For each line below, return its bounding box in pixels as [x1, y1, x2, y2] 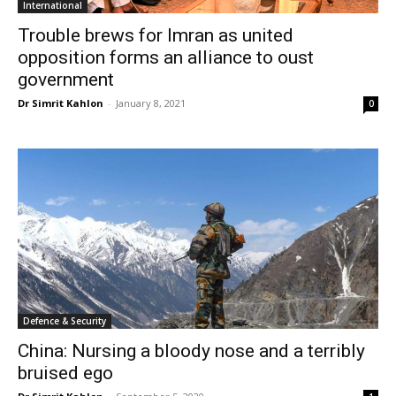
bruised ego [18, 362, 113, 385]
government [18, 69, 114, 91]
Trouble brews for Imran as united [18, 25, 293, 47]
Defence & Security [23, 315, 106, 328]
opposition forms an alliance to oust [18, 47, 314, 69]
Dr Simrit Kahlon [18, 96, 103, 110]
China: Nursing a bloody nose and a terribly [18, 340, 365, 362]
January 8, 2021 [116, 96, 186, 110]
